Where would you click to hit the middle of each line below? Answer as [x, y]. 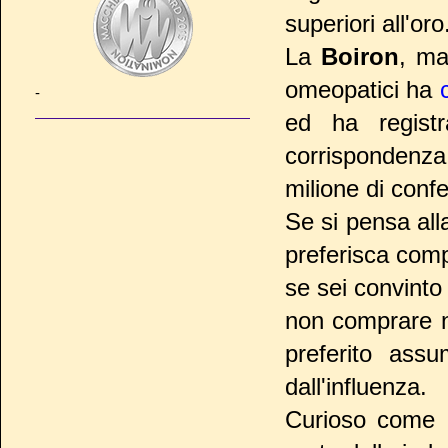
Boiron [360, 57]
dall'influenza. [356, 387]
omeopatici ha [362, 90]
